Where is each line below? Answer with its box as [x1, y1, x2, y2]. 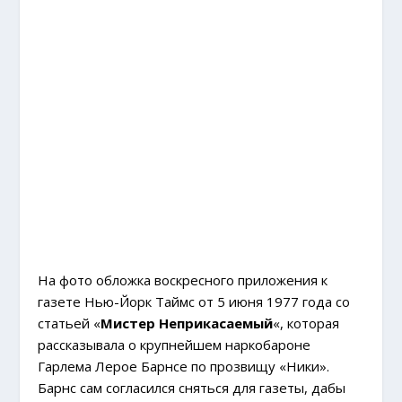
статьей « [38, 313, 101, 332]
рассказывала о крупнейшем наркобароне [38, 335, 311, 354]
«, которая [273, 313, 340, 332]
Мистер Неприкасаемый [100, 313, 274, 332]
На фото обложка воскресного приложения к [38, 270, 328, 289]
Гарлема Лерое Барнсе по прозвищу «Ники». [38, 356, 330, 375]
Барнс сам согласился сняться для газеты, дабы [38, 378, 346, 397]
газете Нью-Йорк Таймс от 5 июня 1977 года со [38, 292, 351, 310]
